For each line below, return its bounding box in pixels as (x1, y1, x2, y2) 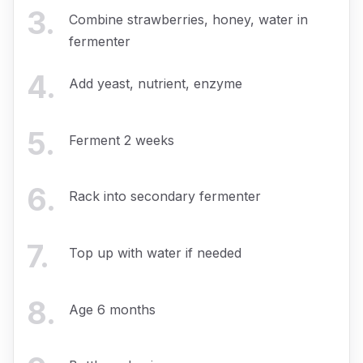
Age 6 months (69, 301, 156, 318)
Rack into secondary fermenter (69, 188, 261, 205)
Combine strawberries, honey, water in (69, 11, 308, 28)
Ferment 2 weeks (69, 131, 174, 148)
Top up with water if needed (69, 244, 241, 261)
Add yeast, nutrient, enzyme (69, 75, 242, 92)
